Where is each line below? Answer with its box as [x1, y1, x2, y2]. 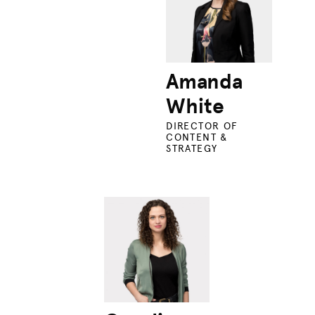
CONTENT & [166, 131, 228, 143]
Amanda [166, 67, 243, 95]
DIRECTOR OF [166, 120, 238, 132]
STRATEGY [166, 142, 218, 155]
